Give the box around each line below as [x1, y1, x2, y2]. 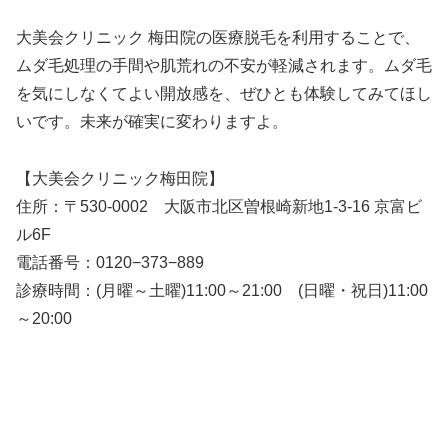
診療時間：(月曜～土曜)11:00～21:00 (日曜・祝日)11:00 [16, 281, 428, 299]
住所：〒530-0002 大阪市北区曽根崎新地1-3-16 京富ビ [16, 197, 422, 215]
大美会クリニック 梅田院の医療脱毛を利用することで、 [16, 28, 420, 46]
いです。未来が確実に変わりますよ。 [16, 112, 288, 130]
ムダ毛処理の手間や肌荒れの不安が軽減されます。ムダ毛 [16, 56, 432, 74]
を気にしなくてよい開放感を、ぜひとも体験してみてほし [16, 84, 432, 102]
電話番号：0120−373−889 [16, 253, 204, 271]
